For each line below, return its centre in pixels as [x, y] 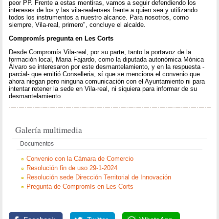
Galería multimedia [49, 130]
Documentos [37, 143]
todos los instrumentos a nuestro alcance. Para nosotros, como [99, 17]
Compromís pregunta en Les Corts [61, 38]
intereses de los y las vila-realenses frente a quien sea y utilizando [103, 10]
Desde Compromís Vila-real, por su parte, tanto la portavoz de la [100, 52]
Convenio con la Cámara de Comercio [80, 159]
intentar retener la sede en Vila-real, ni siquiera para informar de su [103, 89]
